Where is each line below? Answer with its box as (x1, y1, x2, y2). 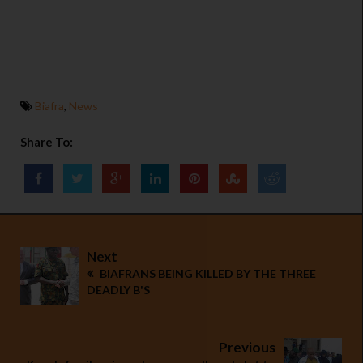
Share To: (20, 135, 73, 150)
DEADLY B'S (87, 283, 150, 297)
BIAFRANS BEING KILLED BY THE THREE (97, 267, 316, 281)
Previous (219, 339, 275, 357)
